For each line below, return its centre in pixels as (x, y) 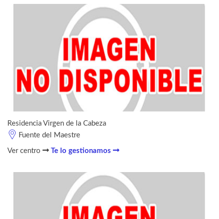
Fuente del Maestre (49, 135)
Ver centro (25, 151)
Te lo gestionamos (82, 151)
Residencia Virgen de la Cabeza (57, 123)
